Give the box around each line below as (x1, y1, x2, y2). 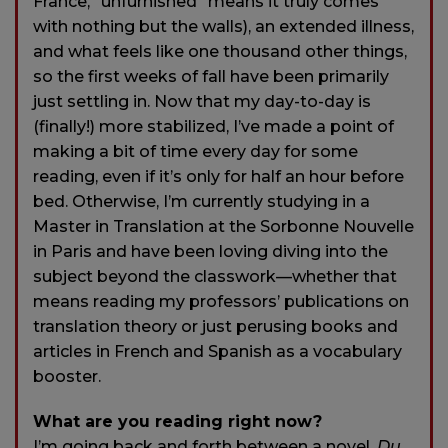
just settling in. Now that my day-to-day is (33, 92, 371, 112)
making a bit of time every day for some (33, 142, 358, 162)
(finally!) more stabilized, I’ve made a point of (33, 117, 394, 137)
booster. (33, 367, 101, 387)
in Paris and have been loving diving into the (33, 242, 388, 262)
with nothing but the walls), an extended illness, (33, 17, 414, 37)
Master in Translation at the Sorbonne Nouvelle (33, 217, 414, 237)
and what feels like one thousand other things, (33, 42, 407, 62)
